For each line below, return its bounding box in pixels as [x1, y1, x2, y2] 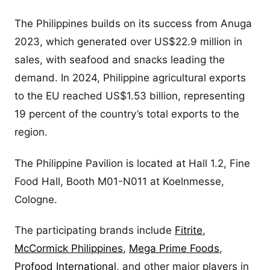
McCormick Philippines [14, 242, 123, 254]
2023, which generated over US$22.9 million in [14, 36, 242, 48]
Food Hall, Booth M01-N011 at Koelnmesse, [14, 175, 224, 187]
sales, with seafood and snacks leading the [14, 54, 225, 66]
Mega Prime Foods [129, 242, 219, 254]
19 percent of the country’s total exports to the [14, 108, 239, 121]
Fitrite [175, 224, 202, 236]
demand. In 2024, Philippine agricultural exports [14, 72, 246, 84]
